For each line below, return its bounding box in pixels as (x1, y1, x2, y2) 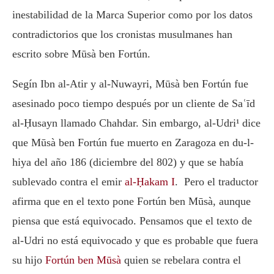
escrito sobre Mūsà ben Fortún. (12, 47, 150, 60)
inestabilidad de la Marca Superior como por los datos (12, 8, 253, 21)
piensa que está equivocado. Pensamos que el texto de (12, 214, 252, 227)
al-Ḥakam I (125, 175, 175, 188)
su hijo (12, 253, 45, 266)
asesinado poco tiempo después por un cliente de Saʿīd (12, 97, 255, 109)
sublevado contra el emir (12, 175, 125, 188)
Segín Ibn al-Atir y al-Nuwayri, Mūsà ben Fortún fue (12, 77, 248, 90)
